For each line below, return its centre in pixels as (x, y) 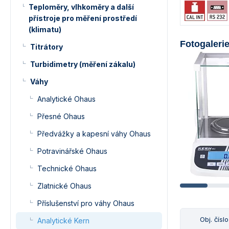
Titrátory (47, 47)
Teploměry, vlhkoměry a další (82, 7)
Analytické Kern (63, 221)
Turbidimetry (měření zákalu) (83, 64)
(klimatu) (45, 29)
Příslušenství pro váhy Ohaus (86, 203)
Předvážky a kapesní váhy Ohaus (94, 134)
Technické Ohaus (67, 168)
